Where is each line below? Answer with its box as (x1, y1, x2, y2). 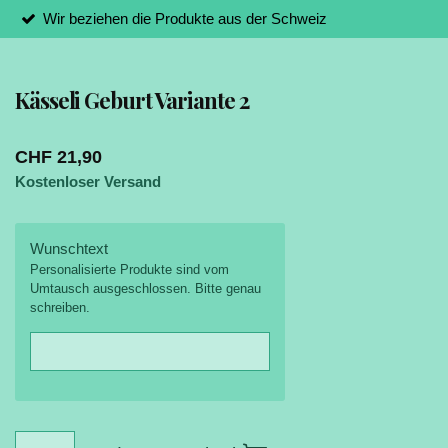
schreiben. (30, 300, 91, 315)
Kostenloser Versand (15, 173, 162, 190)
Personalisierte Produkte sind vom (30, 262, 230, 277)
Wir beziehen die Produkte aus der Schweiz (42, 9, 327, 27)
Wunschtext (30, 240, 109, 257)
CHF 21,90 (15, 147, 103, 167)
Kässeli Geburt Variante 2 (15, 85, 249, 115)
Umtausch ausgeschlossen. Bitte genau (30, 281, 262, 296)
